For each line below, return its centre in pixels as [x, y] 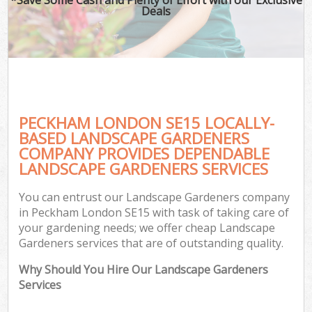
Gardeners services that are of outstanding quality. [151, 243]
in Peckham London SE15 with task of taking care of [154, 213]
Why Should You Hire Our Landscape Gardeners [144, 270]
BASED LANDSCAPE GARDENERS [134, 138]
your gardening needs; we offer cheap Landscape [147, 228]
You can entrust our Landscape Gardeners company [155, 197]
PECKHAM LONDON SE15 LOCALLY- [147, 123]
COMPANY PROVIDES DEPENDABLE [145, 153]
